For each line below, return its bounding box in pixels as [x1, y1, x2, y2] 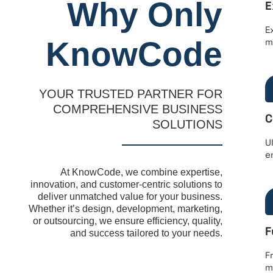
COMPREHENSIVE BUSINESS [52, 102, 222, 116]
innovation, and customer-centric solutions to [30, 179, 222, 190]
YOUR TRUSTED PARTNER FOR [38, 87, 222, 101]
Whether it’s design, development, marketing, [28, 204, 222, 214]
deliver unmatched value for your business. [37, 191, 222, 202]
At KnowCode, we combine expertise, [60, 167, 222, 178]
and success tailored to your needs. [69, 228, 222, 239]
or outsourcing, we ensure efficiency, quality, [32, 216, 222, 227]
